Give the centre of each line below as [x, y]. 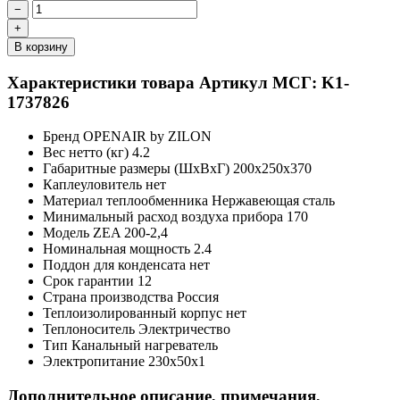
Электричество [184, 329]
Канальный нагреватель [145, 346]
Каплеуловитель [94, 185]
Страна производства [110, 297]
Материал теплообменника [127, 201]
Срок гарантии [90, 281]
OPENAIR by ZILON [147, 137]
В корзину [41, 46]
